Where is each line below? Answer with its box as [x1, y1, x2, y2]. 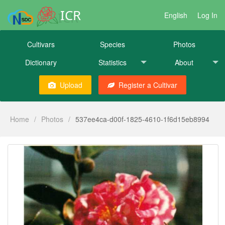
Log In [197, 10, 217, 20]
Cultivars [27, 39, 55, 49]
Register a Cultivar [118, 80, 177, 90]
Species [99, 39, 125, 49]
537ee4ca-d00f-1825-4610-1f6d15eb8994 [75, 114, 209, 124]
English [164, 10, 187, 20]
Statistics [98, 57, 127, 67]
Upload [59, 80, 82, 90]
